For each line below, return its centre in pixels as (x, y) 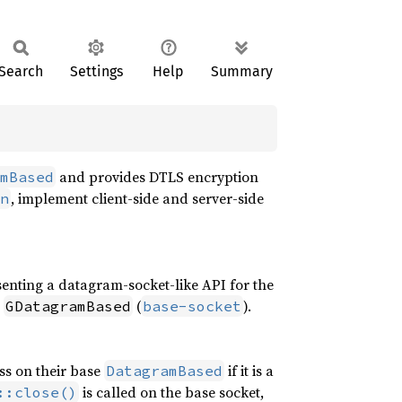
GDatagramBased (68, 306)
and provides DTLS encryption (157, 177)
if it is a (249, 371)
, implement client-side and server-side (137, 198)
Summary (242, 71)
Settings (96, 71)
